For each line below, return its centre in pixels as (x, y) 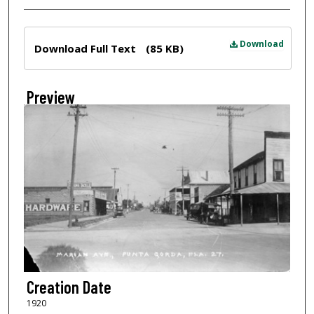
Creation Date (69, 287)
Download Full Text (86, 48)
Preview (50, 97)
